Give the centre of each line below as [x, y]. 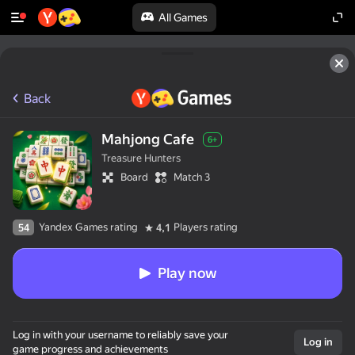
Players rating [206, 227]
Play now [187, 273]
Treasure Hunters [141, 158]
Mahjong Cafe [148, 139]
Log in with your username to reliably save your [120, 335]
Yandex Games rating [88, 227]
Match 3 [192, 177]
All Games [183, 17]
